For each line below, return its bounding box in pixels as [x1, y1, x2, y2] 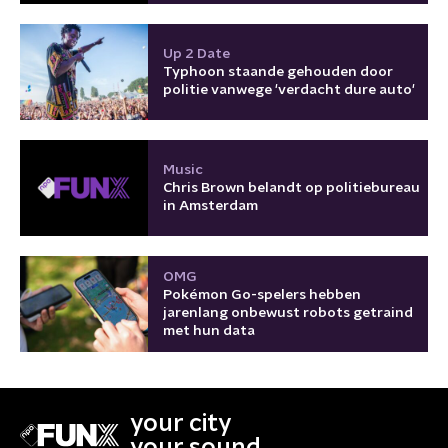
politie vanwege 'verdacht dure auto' [163, 82, 415, 97]
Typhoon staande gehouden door [163, 64, 393, 79]
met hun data [163, 323, 255, 338]
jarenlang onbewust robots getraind [163, 305, 413, 320]
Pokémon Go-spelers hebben [163, 287, 361, 302]
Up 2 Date [163, 46, 230, 61]
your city [130, 411, 232, 436]
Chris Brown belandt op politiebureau [163, 180, 420, 195]
